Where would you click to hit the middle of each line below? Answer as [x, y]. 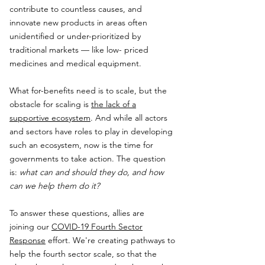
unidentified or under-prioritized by [75, 36]
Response [28, 240]
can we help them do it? [54, 186]
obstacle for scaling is [50, 104]
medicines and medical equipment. [75, 63]
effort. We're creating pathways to [110, 240]
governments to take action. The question [88, 159]
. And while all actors [129, 118]
